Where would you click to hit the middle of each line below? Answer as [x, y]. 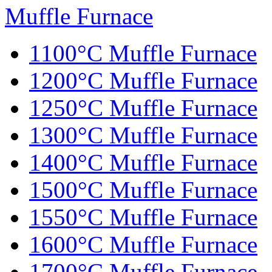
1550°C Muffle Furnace [143, 217]
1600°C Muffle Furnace [143, 245]
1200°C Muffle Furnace [143, 81]
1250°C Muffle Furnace [143, 108]
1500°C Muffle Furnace [143, 190]
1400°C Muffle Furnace [143, 163]
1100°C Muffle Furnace [143, 53]
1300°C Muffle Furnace [143, 135]
